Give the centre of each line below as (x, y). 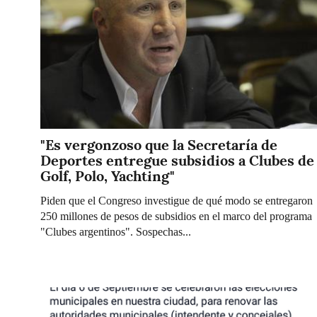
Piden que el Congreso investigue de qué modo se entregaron (177, 200)
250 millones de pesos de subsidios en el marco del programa (176, 216)
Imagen (58, 294)
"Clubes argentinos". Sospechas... (116, 231)
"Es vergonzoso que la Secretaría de (159, 145)
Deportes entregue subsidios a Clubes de (177, 161)
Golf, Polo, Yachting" (108, 177)
